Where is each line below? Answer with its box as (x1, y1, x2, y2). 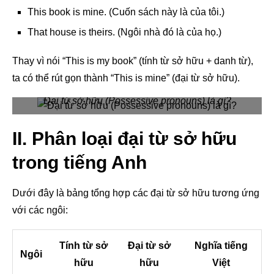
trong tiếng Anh (12, 152, 147, 172)
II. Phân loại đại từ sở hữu (12, 128, 237, 149)
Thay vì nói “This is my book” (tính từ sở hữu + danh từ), (12, 55, 253, 66)
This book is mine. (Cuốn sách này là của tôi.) (28, 6, 224, 17)
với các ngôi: (12, 204, 68, 215)
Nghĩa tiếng (194, 240, 248, 251)
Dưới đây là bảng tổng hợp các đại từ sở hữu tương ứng (12, 187, 259, 198)
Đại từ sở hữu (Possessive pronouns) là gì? (43, 95, 231, 106)
